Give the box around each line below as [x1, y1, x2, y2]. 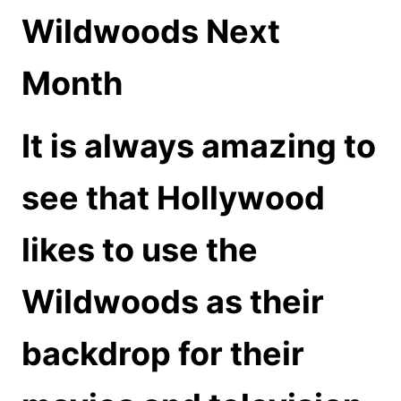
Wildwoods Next [21, 12, 280, 51]
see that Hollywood [21, 178, 325, 218]
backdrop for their [21, 334, 304, 373]
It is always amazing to [21, 126, 376, 166]
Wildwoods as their [21, 282, 324, 321]
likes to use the [21, 230, 258, 269]
